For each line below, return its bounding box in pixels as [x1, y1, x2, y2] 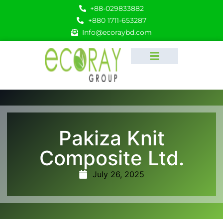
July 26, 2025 [93, 169, 144, 179]
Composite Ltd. [39, 146, 184, 170]
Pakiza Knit [58, 126, 165, 150]
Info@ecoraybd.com [82, 28, 152, 37]
